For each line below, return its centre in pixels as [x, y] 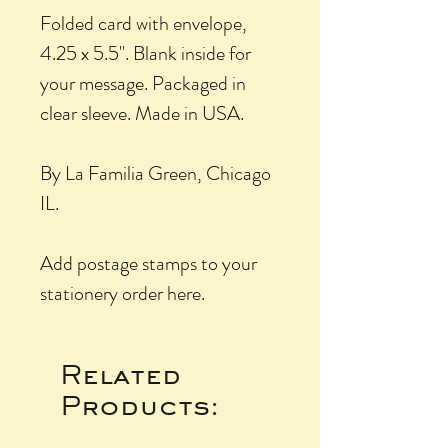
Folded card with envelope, [143, 23]
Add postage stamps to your [148, 263]
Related [120, 373]
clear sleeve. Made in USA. [142, 113]
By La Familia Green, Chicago [155, 173]
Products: [139, 404]
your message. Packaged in [143, 83]
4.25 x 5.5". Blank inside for [145, 53]
